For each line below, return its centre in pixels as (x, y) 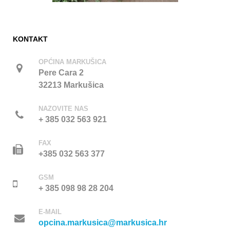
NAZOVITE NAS (63, 108)
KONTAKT (30, 39)
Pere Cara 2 (61, 72)
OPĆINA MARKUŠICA (72, 62)
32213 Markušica (71, 85)
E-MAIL (50, 212)
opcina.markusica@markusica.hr (103, 222)
